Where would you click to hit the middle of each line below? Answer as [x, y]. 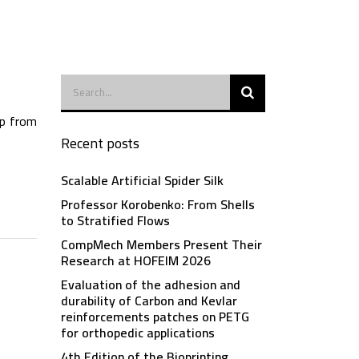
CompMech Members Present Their [161, 244]
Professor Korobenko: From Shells [158, 204]
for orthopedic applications [138, 333]
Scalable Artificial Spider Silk [142, 180]
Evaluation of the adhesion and [151, 284]
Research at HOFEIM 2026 [136, 260]
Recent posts [101, 143]
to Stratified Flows [115, 220]
